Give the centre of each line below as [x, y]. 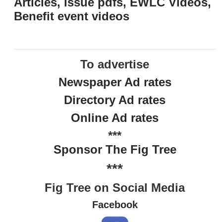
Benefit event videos [72, 16]
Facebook [115, 204]
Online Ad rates [115, 117]
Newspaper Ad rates [115, 82]
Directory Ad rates [115, 100]
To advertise [115, 64]
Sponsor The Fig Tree [115, 149]
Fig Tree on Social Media [115, 187]
